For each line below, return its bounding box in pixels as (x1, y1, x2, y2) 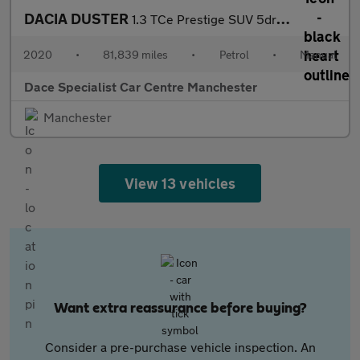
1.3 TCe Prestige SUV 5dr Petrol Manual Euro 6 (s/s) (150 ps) (132, 11, 276, 27)
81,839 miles (103, 47, 169, 61)
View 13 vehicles (125, 174, 235, 192)
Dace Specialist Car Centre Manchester (24, 79, 257, 94)
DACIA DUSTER (24, 10, 132, 27)
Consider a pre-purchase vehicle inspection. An (44, 339, 316, 354)
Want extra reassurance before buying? (53, 301, 307, 316)
